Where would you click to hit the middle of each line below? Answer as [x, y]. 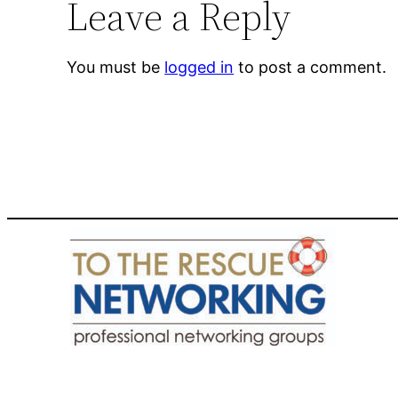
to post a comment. [310, 67]
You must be [116, 67]
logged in [199, 67]
